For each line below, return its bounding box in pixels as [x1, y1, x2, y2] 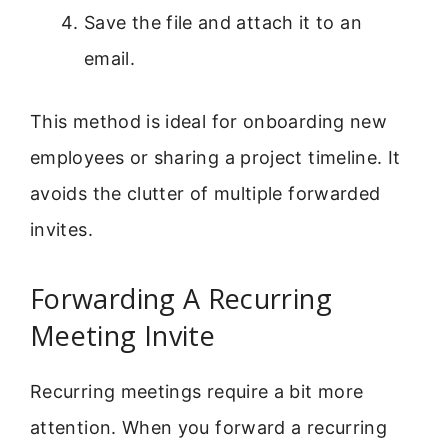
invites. [30, 219, 93, 241]
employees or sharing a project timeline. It [30, 147, 401, 169]
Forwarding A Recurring [30, 280, 332, 318]
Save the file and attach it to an [84, 12, 362, 34]
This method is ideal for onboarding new [30, 111, 388, 133]
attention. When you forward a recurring [30, 417, 388, 439]
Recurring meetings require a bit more [30, 381, 364, 403]
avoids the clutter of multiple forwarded [30, 183, 381, 205]
